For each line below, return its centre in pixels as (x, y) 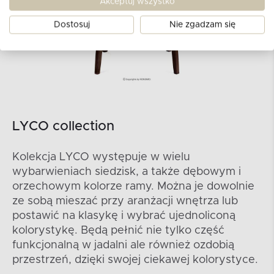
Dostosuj (72, 25)
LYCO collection (63, 127)
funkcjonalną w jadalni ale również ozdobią (123, 246)
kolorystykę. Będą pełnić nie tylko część (118, 231)
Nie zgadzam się (202, 25)
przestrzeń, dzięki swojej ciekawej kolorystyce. (135, 260)
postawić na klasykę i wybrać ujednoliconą (124, 216)
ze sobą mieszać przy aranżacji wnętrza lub (125, 202)
